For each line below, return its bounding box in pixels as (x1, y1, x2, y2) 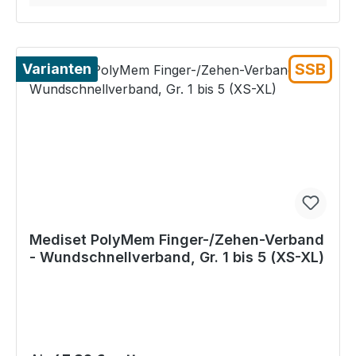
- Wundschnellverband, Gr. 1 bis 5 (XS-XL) (29, 249, 324, 266)
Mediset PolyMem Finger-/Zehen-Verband (29, 231, 324, 249)
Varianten (22, 60, 91, 78)
